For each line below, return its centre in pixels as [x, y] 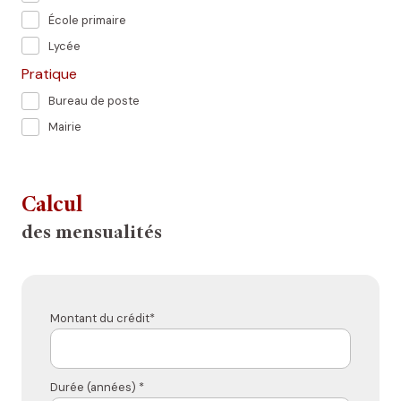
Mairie [65, 127]
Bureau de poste [94, 101]
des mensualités [92, 234]
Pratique [49, 73]
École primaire [87, 20]
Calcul [52, 207]
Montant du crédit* [102, 319]
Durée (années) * [97, 388]
